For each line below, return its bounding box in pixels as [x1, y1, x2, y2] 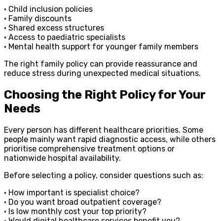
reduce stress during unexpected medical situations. [4, 68, 201, 78]
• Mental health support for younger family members [4, 41, 198, 51]
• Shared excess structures [4, 23, 104, 33]
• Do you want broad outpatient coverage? [4, 197, 161, 207]
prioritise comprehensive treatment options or [4, 144, 175, 153]
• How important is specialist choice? [4, 187, 140, 197]
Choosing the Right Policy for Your [4, 87, 206, 102]
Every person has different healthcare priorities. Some [4, 125, 203, 135]
